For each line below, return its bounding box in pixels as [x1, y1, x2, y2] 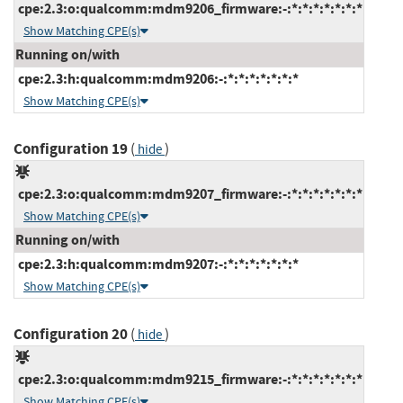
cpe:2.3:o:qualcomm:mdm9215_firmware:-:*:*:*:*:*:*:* [15, 369, 363, 389]
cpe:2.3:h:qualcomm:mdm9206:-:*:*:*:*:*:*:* [15, 68, 299, 88]
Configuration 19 [13, 138, 128, 159]
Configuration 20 [13, 323, 128, 345]
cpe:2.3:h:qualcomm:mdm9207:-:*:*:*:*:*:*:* [15, 254, 299, 273]
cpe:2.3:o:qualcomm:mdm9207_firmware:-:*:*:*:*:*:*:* [15, 184, 363, 203]
